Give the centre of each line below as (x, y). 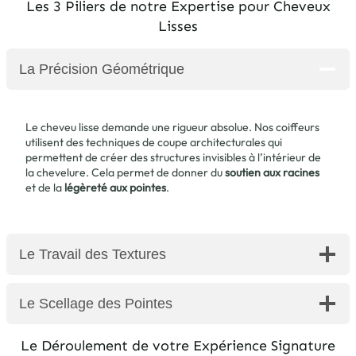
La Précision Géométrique (102, 69)
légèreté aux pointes (115, 187)
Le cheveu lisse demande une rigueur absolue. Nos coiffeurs (172, 127)
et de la (45, 187)
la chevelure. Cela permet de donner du (125, 172)
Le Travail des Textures (93, 255)
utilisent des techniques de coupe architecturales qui (154, 142)
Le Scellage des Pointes (96, 304)
